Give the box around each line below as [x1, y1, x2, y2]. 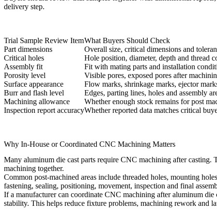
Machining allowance [4, 97, 70, 106]
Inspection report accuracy [4, 106, 84, 115]
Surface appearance [4, 80, 63, 89]
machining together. [4, 164, 64, 173]
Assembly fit [4, 62, 43, 71]
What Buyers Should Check [84, 36, 170, 45]
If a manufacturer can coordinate [4, 190, 105, 199]
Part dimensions [4, 45, 52, 54]
